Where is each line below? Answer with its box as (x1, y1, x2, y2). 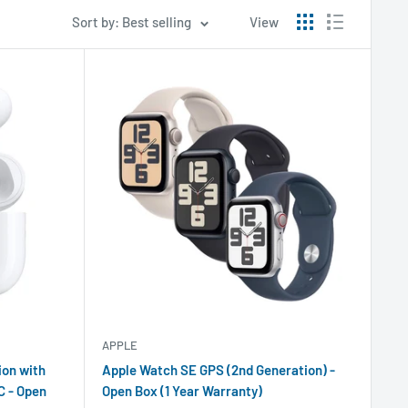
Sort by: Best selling (72, 14, 191, 30)
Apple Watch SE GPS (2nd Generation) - (101, 361, 335, 378)
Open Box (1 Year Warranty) (101, 382, 262, 399)
